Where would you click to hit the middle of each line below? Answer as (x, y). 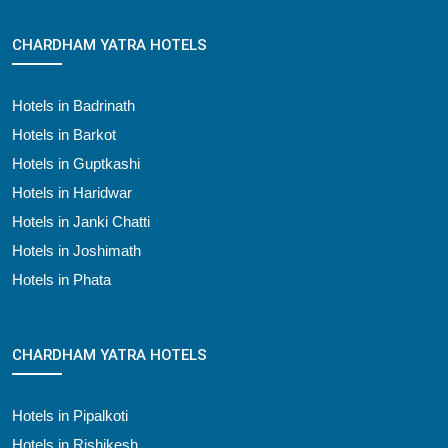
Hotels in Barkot (64, 134)
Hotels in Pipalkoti (70, 415)
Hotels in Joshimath (76, 250)
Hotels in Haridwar (72, 192)
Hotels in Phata (61, 279)
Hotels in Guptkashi (76, 163)
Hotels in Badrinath (73, 105)
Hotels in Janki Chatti (81, 221)
